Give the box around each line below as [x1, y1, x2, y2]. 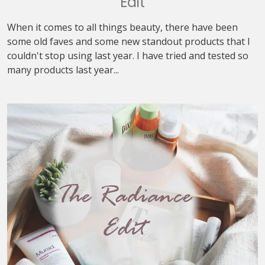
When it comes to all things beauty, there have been [7, 21, 238, 34]
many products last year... [7, 63, 119, 76]
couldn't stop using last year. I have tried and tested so [7, 49, 248, 62]
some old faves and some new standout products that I [7, 35, 250, 48]
